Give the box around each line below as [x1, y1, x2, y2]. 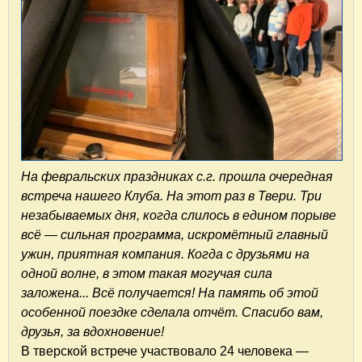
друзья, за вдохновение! [21, 324, 164, 339]
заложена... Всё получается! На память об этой [21, 285, 318, 300]
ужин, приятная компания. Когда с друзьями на [21, 246, 309, 261]
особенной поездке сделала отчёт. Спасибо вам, [21, 305, 323, 319]
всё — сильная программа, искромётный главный [21, 227, 328, 242]
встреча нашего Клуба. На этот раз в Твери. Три [21, 188, 322, 203]
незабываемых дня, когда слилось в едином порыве [21, 208, 336, 222]
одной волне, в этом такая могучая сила [21, 266, 272, 280]
